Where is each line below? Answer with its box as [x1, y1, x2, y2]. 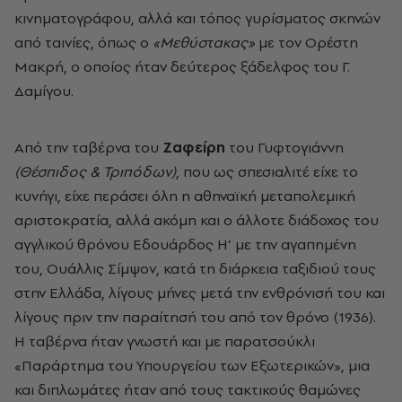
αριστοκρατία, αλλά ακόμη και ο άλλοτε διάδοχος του [14, 209, 379, 230]
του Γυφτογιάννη [225, 136, 344, 157]
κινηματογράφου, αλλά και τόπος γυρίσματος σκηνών [14, 7, 380, 28]
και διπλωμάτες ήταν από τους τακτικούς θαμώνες [14, 379, 361, 399]
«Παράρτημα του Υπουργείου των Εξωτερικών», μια [14, 354, 370, 375]
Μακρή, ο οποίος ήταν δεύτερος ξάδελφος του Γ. [14, 56, 350, 76]
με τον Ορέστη [258, 31, 358, 52]
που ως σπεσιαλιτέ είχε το [183, 161, 358, 181]
